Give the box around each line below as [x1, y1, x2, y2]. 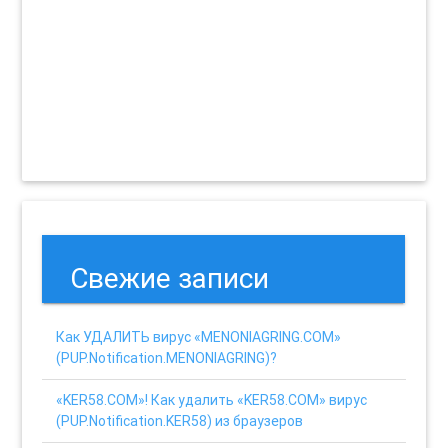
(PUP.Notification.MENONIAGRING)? [56, 348, 278, 367]
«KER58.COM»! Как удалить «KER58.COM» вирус [56, 390, 368, 409]
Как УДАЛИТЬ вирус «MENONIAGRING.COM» [56, 327, 342, 346]
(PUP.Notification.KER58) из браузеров [56, 411, 304, 430]
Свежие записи [70, 260, 270, 295]
